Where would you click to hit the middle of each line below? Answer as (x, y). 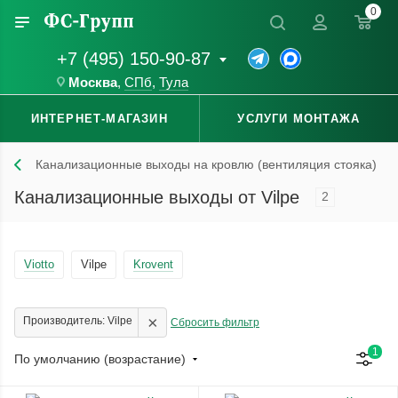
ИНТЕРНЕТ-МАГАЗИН (99, 119)
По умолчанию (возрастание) (102, 358)
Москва (93, 83)
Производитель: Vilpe (78, 320)
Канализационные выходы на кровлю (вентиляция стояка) (206, 165)
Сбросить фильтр (215, 322)
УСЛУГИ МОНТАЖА (299, 119)
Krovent (153, 264)
